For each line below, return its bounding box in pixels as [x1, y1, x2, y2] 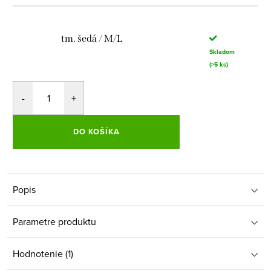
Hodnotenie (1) [13, 246, 74, 260]
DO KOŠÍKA [73, 125, 120, 137]
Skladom [209, 47, 235, 56]
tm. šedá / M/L [61, 33, 123, 45]
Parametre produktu [13, 214, 97, 228]
